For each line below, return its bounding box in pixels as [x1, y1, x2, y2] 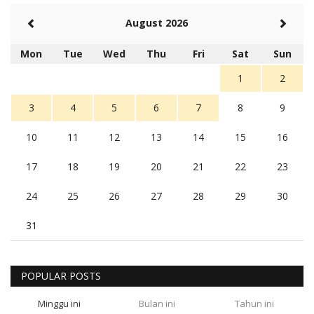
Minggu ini [38, 296, 81, 310]
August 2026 [125, 15, 188, 29]
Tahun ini [235, 296, 275, 310]
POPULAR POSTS [21, 268, 101, 282]
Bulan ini [138, 296, 175, 310]
